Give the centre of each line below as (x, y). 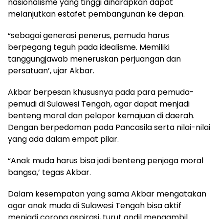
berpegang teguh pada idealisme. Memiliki (89, 47)
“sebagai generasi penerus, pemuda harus (88, 35)
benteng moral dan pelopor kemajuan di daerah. (101, 115)
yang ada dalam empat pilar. (63, 139)
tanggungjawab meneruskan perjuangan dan (94, 59)
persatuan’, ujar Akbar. (51, 70)
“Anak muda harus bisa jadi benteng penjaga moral (106, 160)
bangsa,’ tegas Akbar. (49, 172)
